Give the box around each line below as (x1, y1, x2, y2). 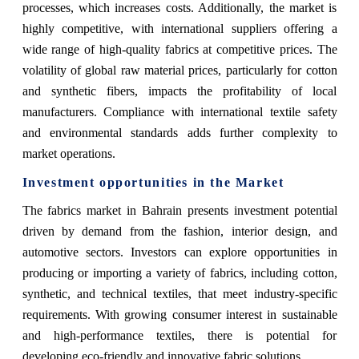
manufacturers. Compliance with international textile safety (22, 104, 337, 119)
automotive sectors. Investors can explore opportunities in (22, 244, 337, 259)
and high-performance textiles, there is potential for (22, 328, 337, 342)
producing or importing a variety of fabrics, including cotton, (22, 265, 337, 280)
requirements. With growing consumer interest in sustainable (22, 307, 337, 321)
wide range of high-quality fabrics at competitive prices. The (22, 42, 337, 56)
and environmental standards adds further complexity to (22, 125, 337, 139)
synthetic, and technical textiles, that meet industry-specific (22, 286, 337, 301)
